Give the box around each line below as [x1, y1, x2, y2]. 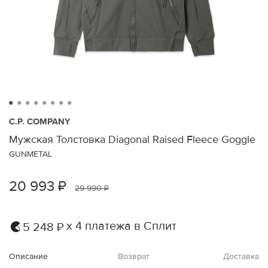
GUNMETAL [9, 148, 52, 159]
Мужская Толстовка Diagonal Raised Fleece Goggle [9, 132, 255, 146]
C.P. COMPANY [9, 115, 70, 127]
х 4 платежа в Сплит [66, 219, 176, 234]
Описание [9, 251, 48, 261]
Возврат [118, 251, 150, 261]
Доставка [223, 251, 259, 261]
